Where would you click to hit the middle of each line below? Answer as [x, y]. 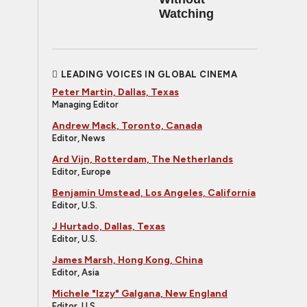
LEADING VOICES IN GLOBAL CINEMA [149, 74]
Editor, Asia [76, 272]
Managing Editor [85, 105]
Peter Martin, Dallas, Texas [115, 92]
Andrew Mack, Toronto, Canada [127, 126]
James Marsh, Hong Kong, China [127, 260]
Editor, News [79, 138]
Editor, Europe [82, 172]
